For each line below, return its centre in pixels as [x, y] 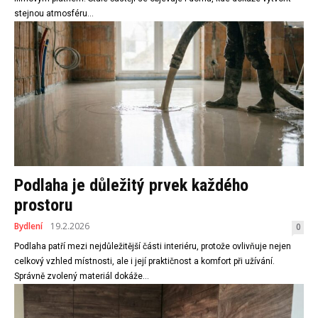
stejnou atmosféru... [54, 14]
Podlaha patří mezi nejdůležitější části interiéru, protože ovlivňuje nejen [153, 247]
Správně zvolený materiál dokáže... [82, 276]
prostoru [43, 205]
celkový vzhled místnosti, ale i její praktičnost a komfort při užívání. [144, 262]
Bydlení [28, 226]
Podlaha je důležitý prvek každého [131, 186]
